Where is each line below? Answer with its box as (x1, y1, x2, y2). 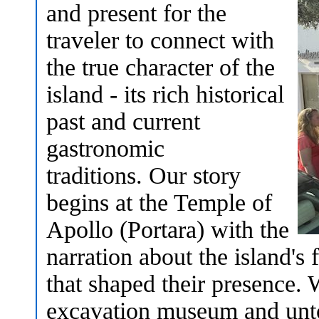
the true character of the (46, 53, 275, 80)
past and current (46, 108, 200, 135)
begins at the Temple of (46, 189, 272, 216)
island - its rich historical (46, 80, 284, 108)
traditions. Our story (46, 162, 241, 189)
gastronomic (46, 135, 164, 162)
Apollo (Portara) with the (46, 216, 289, 243)
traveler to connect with (46, 26, 274, 53)
